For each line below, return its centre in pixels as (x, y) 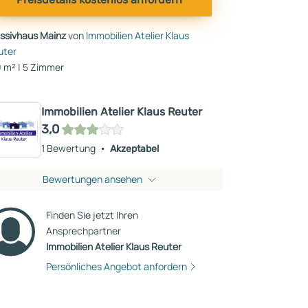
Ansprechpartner (83, 231)
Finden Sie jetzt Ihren (92, 215)
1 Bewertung (68, 148)
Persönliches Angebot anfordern (116, 266)
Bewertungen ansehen (92, 179)
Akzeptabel (134, 148)
